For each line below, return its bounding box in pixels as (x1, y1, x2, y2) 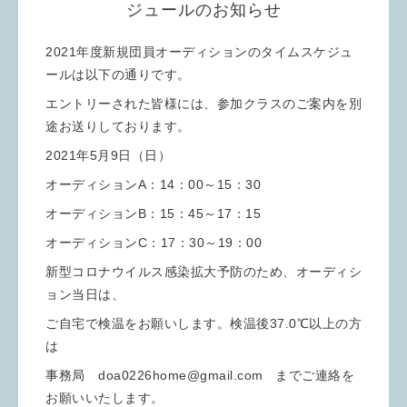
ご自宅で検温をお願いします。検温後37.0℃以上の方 (45, 315, 362, 331)
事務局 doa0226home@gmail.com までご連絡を (45, 367, 354, 382)
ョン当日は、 (45, 286, 124, 302)
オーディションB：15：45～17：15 (45, 205, 261, 221)
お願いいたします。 (45, 390, 164, 405)
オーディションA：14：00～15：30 (45, 176, 261, 192)
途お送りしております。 (45, 118, 191, 134)
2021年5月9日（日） (45, 147, 171, 163)
